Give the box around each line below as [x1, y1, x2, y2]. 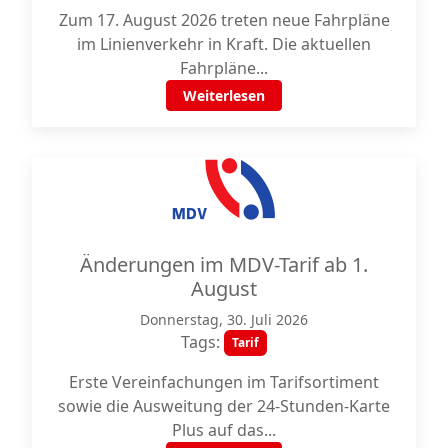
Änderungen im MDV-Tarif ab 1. [80, 250, 368, 278]
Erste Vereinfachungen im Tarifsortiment [69, 370, 379, 393]
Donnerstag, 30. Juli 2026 [140, 309, 308, 329]
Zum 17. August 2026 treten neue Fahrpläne [58, 8, 390, 31]
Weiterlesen [183, 85, 265, 105]
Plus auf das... [172, 418, 276, 441]
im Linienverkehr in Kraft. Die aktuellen [77, 32, 371, 55]
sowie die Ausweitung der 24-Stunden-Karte [58, 394, 390, 417]
